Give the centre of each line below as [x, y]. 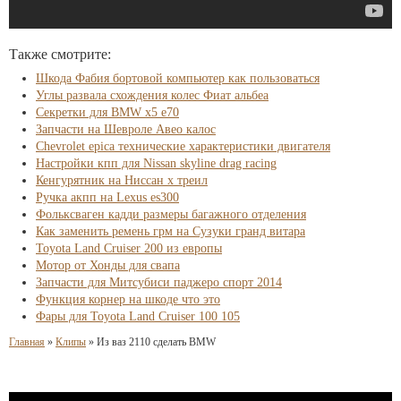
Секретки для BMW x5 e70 [107, 112]
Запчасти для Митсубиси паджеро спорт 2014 [159, 282]
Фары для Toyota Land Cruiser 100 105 [138, 316]
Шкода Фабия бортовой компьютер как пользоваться [178, 78]
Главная [27, 342]
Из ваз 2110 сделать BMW [156, 342]
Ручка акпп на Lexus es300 [107, 197]
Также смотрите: [60, 54]
